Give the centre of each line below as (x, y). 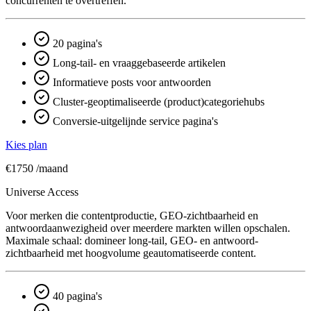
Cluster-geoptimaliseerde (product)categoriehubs (157, 101)
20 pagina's (76, 43)
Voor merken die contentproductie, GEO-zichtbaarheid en (132, 215)
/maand (52, 168)
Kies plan (26, 144)
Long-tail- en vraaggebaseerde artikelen (138, 62)
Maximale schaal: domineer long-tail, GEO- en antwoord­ (132, 240)
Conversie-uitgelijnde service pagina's (134, 121)
